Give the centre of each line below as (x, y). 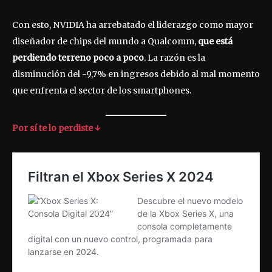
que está (215, 42)
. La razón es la (175, 58)
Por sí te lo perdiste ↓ (56, 128)
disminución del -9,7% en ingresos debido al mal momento (136, 74)
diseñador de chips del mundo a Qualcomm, (105, 42)
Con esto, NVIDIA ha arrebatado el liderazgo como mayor (133, 25)
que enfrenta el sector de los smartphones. (102, 91)
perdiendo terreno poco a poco (78, 58)
